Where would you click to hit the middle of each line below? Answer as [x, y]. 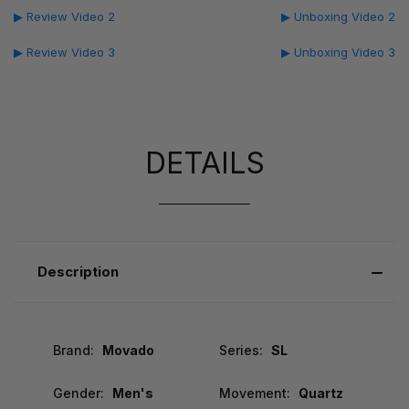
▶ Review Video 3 [64, 52]
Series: [241, 350]
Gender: [79, 393]
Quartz [320, 393]
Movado [128, 350]
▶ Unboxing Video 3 [338, 52]
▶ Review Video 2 [64, 16]
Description [78, 271]
